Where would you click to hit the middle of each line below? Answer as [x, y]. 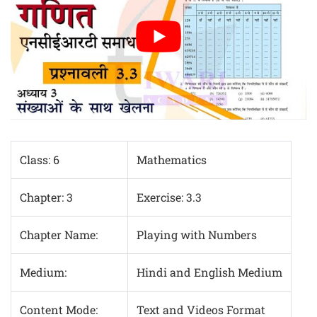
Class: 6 [40, 160]
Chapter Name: [59, 235]
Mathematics [172, 160]
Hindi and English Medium [209, 272]
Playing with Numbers [197, 235]
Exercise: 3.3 [169, 197]
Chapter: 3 [46, 197]
